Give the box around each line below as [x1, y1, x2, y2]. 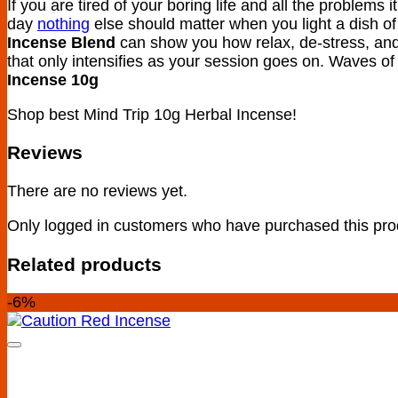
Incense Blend [7, 33, 115, 52]
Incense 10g [7, 70, 99, 89]
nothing [37, 14, 90, 33]
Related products [7, 253, 162, 275]
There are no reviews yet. [7, 182, 187, 201]
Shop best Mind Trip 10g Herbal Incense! [7, 105, 297, 123]
